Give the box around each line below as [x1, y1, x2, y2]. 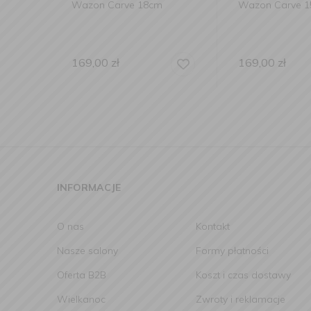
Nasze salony [57, 244, 118, 257]
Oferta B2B [57, 269, 106, 281]
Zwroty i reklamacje [196, 293, 285, 305]
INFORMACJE [57, 181, 121, 194]
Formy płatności [196, 244, 269, 257]
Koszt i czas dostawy [196, 269, 291, 281]
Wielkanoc [57, 293, 106, 305]
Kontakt [196, 220, 230, 233]
